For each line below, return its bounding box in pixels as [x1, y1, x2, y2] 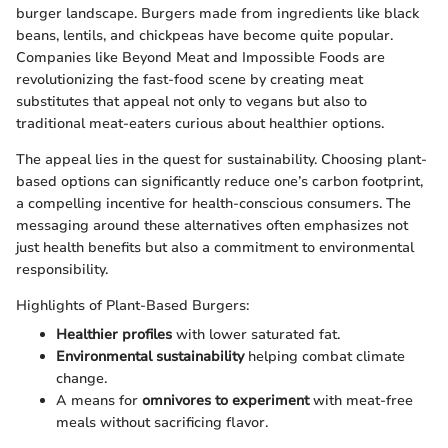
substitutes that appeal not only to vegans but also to [16, 91, 367, 111]
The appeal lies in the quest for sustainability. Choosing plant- [16, 149, 427, 169]
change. [56, 368, 107, 388]
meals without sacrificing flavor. [56, 412, 268, 432]
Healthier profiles [56, 324, 172, 344]
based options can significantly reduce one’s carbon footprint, [16, 171, 423, 191]
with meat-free [309, 390, 413, 410]
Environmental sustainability [56, 346, 244, 366]
